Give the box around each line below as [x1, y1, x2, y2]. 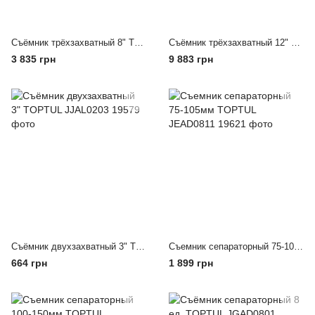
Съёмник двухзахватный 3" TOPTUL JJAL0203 [136, 241, 145, 252]
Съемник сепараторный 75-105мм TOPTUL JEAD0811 [294, 241, 303, 252]
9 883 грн [169, 53, 213, 65]
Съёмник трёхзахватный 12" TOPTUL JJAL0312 [291, 37, 300, 48]
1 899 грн [169, 257, 213, 269]
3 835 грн [11, 53, 56, 65]
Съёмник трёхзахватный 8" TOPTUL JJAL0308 [134, 37, 143, 48]
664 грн [11, 257, 47, 269]
